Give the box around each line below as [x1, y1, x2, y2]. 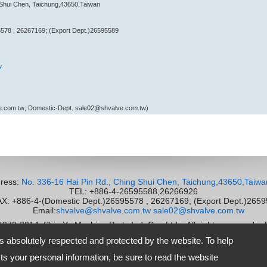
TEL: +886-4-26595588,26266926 [69, 187, 198, 196]
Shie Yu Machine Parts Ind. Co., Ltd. [44, 220, 180, 229]
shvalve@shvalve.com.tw [55, 206, 151, 215]
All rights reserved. [180, 220, 257, 229]
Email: [20, 206, 56, 215]
